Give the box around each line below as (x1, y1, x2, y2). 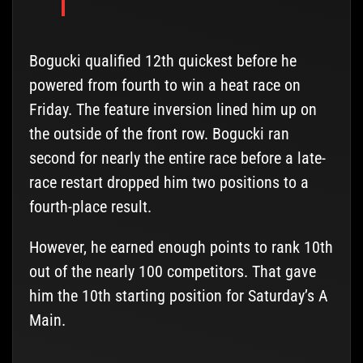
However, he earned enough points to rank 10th (28, 237, 333, 258)
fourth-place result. (28, 197, 152, 217)
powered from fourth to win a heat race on (28, 75, 301, 96)
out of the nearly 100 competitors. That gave (28, 262, 316, 282)
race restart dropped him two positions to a (28, 173, 309, 193)
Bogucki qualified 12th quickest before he (28, 51, 297, 71)
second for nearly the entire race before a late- (28, 148, 326, 169)
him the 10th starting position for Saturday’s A (28, 286, 328, 306)
